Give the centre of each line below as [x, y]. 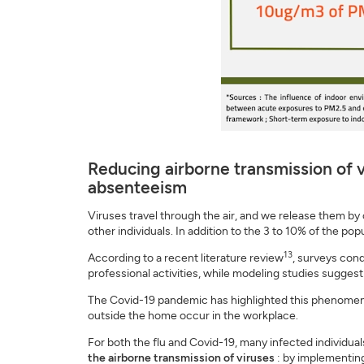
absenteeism [137, 187]
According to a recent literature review [185, 258]
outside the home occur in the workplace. [193, 316]
